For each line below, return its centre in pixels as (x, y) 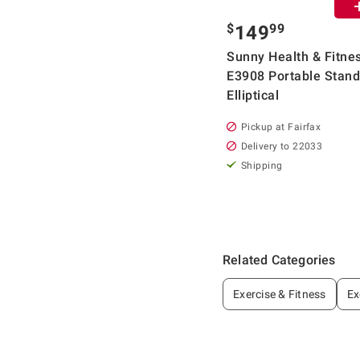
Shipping (262, 165)
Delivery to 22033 (282, 146)
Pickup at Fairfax (281, 127)
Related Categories (279, 260)
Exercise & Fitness (280, 294)
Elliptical (253, 95)
